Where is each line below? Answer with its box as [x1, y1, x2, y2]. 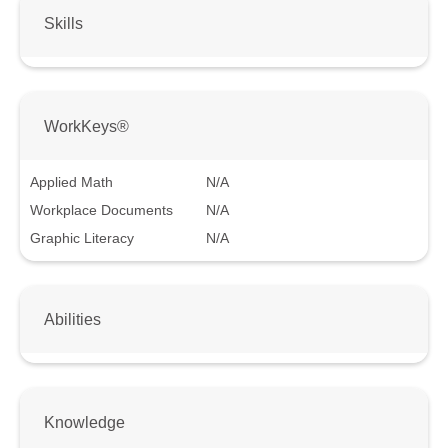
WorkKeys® [44, 116, 129, 135]
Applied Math [30, 173, 113, 190]
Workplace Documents [30, 201, 173, 218]
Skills [44, 14, 83, 33]
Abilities [44, 310, 101, 329]
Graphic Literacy [30, 229, 134, 246]
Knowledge [44, 413, 125, 432]
